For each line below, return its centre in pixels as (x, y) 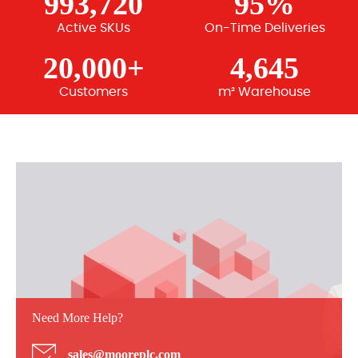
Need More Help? (78, 318)
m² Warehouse (265, 92)
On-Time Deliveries (265, 28)
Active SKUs (93, 28)
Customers (93, 92)
